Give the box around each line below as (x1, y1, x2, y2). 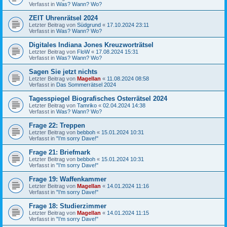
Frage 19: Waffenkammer (29, 175, 106, 183)
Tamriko (77, 102, 97, 108)
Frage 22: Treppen (29, 121, 85, 129)
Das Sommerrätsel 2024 (56, 81, 116, 88)
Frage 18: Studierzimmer (29, 202, 106, 210)
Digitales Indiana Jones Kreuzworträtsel (29, 41, 154, 49)
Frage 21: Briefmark (29, 148, 90, 156)
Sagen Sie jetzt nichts (29, 67, 97, 75)
